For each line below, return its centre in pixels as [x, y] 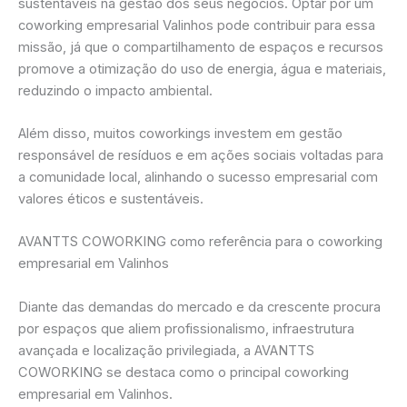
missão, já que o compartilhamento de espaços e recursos [201, 47]
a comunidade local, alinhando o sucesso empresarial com [198, 178]
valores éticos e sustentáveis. [111, 199]
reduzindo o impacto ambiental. [115, 90]
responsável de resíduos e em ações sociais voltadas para [201, 156]
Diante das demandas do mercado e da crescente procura [199, 307]
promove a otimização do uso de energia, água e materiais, [202, 69]
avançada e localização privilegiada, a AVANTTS [166, 350]
